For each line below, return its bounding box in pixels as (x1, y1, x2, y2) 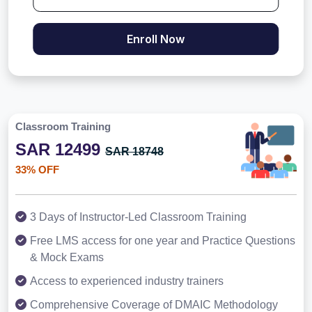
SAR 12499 (15, 140, 105, 159)
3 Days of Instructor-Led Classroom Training (30, 211, 247, 224)
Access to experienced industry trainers (30, 275, 224, 288)
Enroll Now (127, 32, 185, 47)
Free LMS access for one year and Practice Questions (30, 235, 295, 247)
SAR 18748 (105, 146, 164, 158)
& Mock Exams (30, 251, 104, 264)
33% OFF (15, 164, 59, 176)
